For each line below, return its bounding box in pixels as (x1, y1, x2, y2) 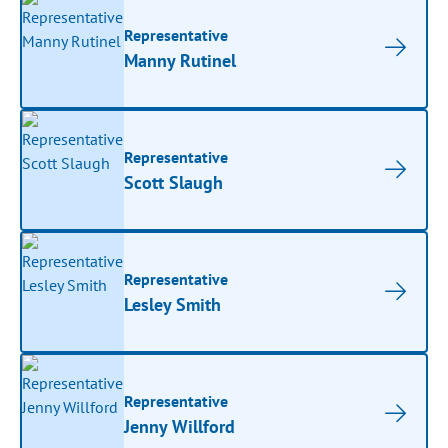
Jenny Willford (124, 414, 236, 438)
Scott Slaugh (124, 170, 224, 194)
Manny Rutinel (124, 48, 237, 72)
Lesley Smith (124, 292, 222, 316)
